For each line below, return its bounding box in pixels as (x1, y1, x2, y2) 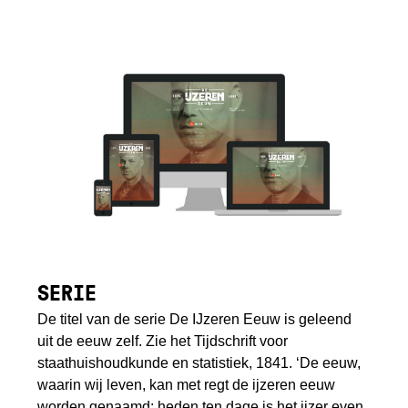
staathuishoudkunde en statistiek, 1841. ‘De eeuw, (37, 355, 362, 372)
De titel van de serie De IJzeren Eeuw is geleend (37, 311, 352, 328)
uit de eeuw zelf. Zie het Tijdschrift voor (37, 333, 289, 350)
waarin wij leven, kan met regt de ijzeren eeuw (37, 377, 336, 393)
